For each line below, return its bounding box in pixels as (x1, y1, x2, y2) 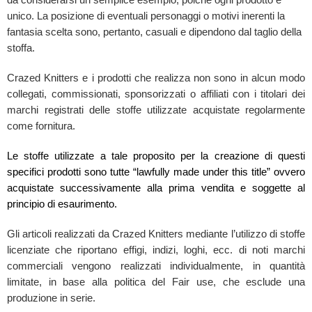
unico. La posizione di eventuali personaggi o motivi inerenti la (7, 10, 285, 22)
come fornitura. (7, 120, 75, 132)
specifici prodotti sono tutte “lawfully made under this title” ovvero (7, 166, 305, 178)
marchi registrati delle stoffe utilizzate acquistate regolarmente (7, 104, 305, 116)
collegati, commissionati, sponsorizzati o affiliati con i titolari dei (7, 88, 305, 100)
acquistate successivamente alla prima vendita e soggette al (7, 182, 305, 194)
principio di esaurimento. (7, 198, 117, 210)
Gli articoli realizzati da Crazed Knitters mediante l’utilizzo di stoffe (7, 228, 305, 240)
